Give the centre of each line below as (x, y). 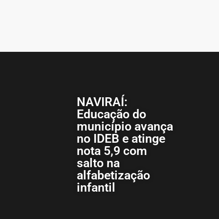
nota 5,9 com (112, 151)
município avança (125, 127)
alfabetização (113, 175)
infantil (96, 188)
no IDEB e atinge (121, 139)
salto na (98, 163)
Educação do (111, 114)
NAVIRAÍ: (102, 102)
